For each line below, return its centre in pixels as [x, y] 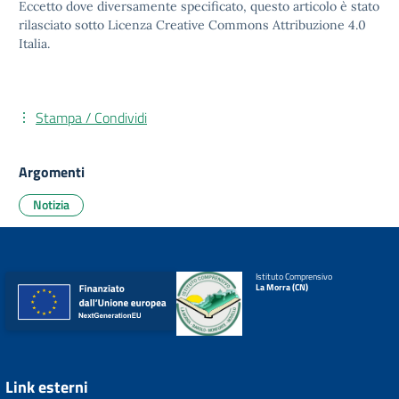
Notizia [51, 204]
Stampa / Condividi [91, 118]
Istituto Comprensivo [294, 277]
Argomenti [52, 172]
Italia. [34, 44]
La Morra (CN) [282, 287]
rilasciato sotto [63, 25]
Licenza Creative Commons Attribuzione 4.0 [237, 25]
